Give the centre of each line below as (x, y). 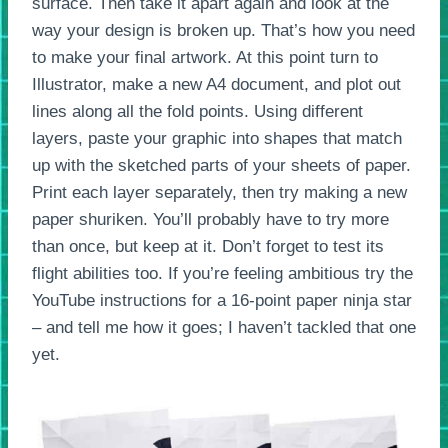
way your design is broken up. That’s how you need (223, 31)
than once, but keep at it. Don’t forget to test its (208, 247)
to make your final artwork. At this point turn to (205, 58)
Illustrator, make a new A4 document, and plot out (216, 85)
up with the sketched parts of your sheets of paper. (221, 166)
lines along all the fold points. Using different (197, 112)
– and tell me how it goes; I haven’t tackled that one (224, 328)
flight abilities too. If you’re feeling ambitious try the (222, 274)
